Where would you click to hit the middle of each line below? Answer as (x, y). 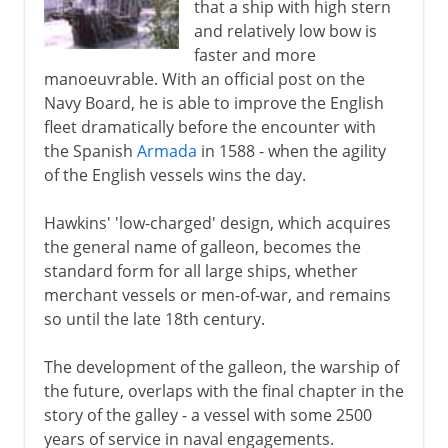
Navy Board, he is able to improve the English (213, 102)
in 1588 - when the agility (291, 150)
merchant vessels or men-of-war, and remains (217, 294)
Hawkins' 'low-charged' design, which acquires (217, 222)
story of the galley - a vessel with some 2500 (207, 414)
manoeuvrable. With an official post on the (204, 78)
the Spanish (90, 150)
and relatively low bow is (285, 30)
